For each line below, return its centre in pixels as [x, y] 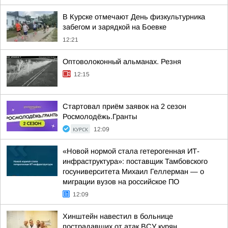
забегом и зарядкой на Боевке [115, 27]
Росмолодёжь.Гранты [100, 117]
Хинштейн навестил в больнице [118, 216]
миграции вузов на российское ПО [121, 182]
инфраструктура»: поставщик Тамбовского [135, 161]
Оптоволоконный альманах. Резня [122, 62]
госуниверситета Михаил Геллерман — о [133, 172]
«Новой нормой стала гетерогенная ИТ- [131, 151]
